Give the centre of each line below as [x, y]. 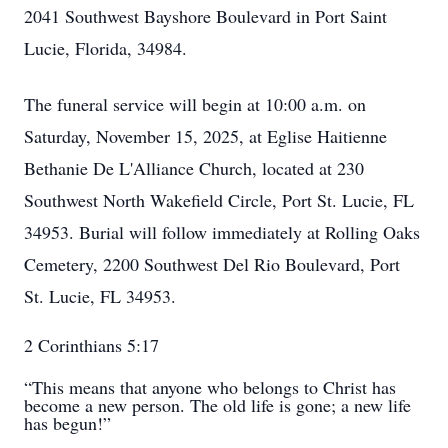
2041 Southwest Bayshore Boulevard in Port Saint [205, 16]
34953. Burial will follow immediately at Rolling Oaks [222, 232]
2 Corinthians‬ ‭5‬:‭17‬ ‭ [94, 345]
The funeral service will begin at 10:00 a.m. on [195, 104]
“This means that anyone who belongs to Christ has [210, 387]
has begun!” [67, 423]
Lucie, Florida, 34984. [105, 48]
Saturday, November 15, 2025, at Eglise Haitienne [205, 136]
